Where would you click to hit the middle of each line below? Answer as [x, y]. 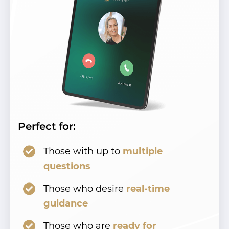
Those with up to [83, 151]
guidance [66, 203]
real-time [148, 188]
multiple [143, 151]
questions [67, 166]
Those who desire [85, 188]
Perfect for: [47, 126]
